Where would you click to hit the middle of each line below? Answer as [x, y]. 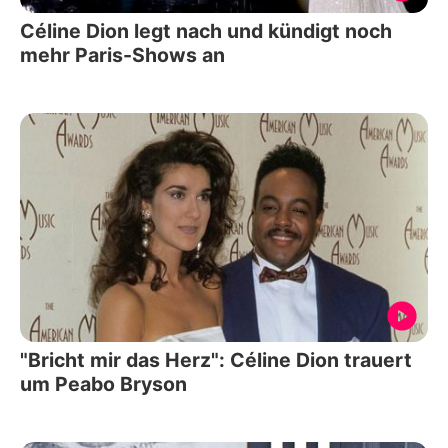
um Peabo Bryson [103, 384]
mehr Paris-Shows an [122, 54]
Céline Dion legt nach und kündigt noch [206, 30]
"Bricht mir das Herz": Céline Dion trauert [216, 360]
